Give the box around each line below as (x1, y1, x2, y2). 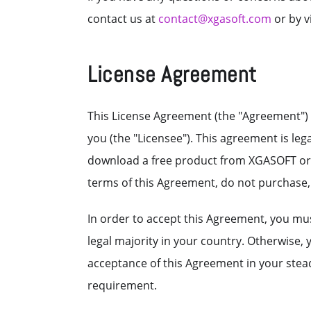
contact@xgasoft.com (158, 11, 271, 26)
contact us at (87, 11, 158, 26)
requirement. (87, 278, 157, 293)
